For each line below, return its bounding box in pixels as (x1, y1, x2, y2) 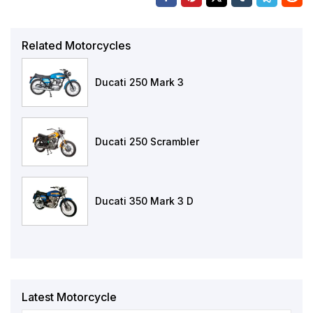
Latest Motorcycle (22, 290, 117, 305)
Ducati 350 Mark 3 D (95, 195, 194, 208)
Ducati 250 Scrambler (95, 136, 199, 148)
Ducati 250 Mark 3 (95, 76, 184, 89)
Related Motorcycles (22, 38, 131, 53)
